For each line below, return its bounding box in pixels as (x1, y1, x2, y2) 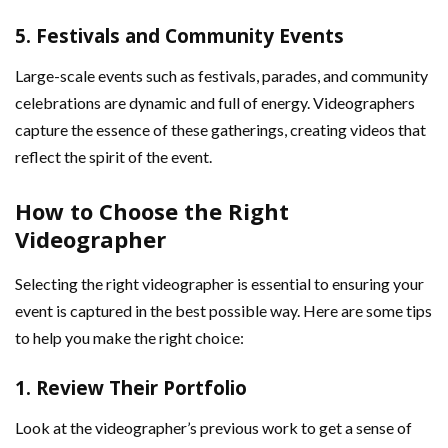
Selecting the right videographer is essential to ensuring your (15, 274, 424, 294)
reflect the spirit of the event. (15, 147, 212, 167)
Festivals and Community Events (36, 23, 344, 50)
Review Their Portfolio (36, 375, 247, 402)
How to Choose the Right (15, 196, 289, 227)
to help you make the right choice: (15, 328, 244, 348)
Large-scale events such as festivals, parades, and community (15, 66, 428, 86)
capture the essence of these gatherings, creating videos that (15, 120, 426, 140)
